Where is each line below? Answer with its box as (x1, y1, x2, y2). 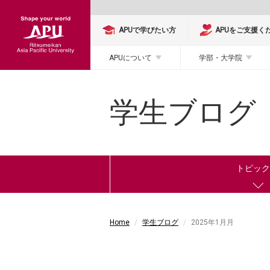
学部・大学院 (198, 53, 242, 62)
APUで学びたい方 (119, 26, 177, 34)
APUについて (108, 53, 152, 62)
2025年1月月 (191, 218, 234, 227)
